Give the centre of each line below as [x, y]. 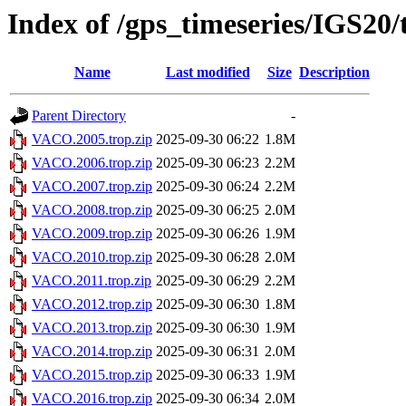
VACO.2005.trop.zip [92, 140]
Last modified [208, 72]
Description [334, 72]
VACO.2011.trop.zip [92, 281]
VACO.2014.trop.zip [92, 352]
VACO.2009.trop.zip [92, 234]
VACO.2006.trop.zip [92, 163]
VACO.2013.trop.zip [92, 328]
